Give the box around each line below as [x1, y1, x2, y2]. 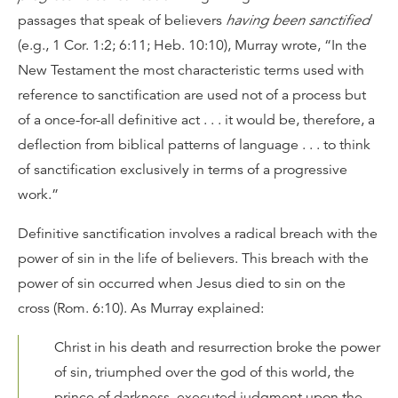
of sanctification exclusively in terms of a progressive [18, 161, 347, 179]
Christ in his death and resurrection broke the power [54, 338, 380, 356]
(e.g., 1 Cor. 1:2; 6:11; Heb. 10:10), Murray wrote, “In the [18, 36, 367, 54]
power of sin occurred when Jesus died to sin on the [18, 275, 346, 292]
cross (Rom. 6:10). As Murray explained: [18, 299, 264, 317]
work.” [18, 186, 59, 203]
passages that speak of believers [18, 12, 226, 29]
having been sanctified [226, 12, 370, 29]
